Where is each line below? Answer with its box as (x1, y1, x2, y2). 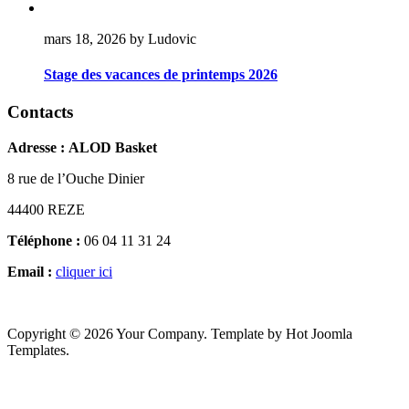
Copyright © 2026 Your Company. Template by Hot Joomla (7, 326, 352, 342)
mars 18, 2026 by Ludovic (44, 30, 196, 47)
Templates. (7, 342, 69, 359)
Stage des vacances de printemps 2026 (44, 67, 278, 83)
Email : (7, 264, 52, 280)
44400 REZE (7, 202, 85, 218)
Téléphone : (7, 233, 80, 249)
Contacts (7, 102, 73, 122)
